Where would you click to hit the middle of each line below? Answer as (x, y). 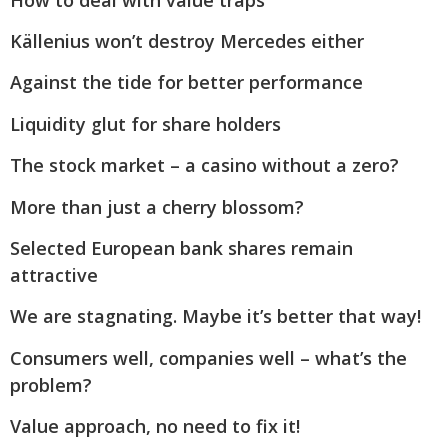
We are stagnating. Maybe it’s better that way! (215, 316)
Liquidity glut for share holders (145, 123)
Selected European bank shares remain (181, 247)
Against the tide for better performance (186, 82)
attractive (54, 274)
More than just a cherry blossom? (157, 206)
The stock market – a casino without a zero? (204, 165)
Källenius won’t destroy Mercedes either (187, 41)
